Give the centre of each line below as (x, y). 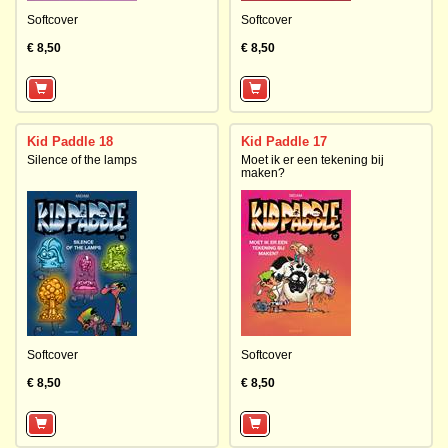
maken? (263, 173)
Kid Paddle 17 (284, 141)
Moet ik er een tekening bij (312, 160)
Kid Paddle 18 (70, 141)
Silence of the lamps (82, 160)
